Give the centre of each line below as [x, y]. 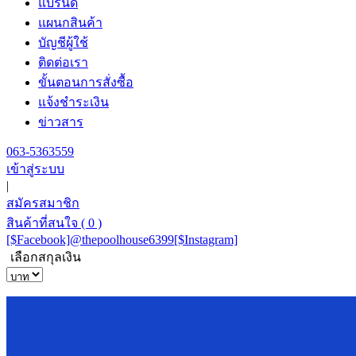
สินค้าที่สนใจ [44, 223]
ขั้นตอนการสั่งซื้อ [86, 82]
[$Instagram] [206, 240]
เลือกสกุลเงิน [46, 257]
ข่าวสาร [61, 122]
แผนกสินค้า [70, 23]
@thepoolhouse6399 [122, 240]
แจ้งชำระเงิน [74, 102]
